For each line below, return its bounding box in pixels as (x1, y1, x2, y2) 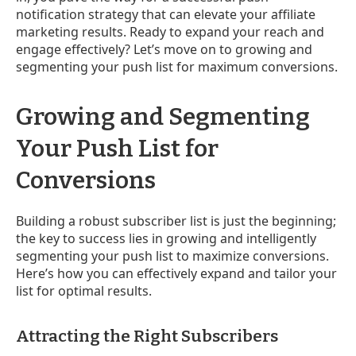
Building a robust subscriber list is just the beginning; (16, 211, 336, 230)
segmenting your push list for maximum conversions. (16, 57, 338, 75)
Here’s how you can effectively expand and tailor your (16, 264, 337, 282)
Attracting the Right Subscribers (16, 325, 278, 346)
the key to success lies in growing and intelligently (16, 229, 316, 247)
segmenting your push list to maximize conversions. (16, 246, 329, 265)
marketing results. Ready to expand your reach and (16, 22, 324, 41)
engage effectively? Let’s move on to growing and (16, 40, 312, 58)
